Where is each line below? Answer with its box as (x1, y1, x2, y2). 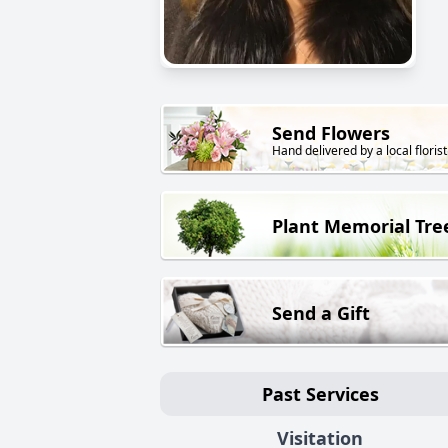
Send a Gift (272, 300, 370, 325)
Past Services (261, 381, 379, 406)
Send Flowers (272, 121, 390, 146)
